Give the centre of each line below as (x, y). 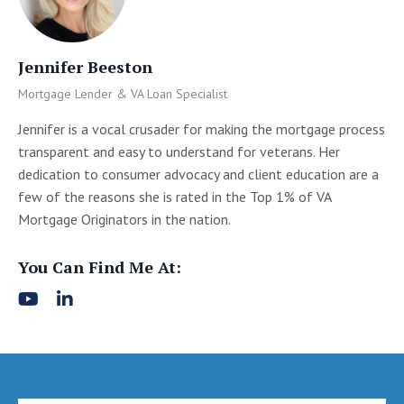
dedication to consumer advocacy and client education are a (198, 174)
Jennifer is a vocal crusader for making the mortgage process (202, 129)
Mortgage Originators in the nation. (124, 219)
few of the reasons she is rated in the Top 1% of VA (174, 196)
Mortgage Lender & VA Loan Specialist (123, 93)
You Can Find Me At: (100, 266)
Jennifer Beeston (85, 66)
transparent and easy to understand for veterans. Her (179, 151)
